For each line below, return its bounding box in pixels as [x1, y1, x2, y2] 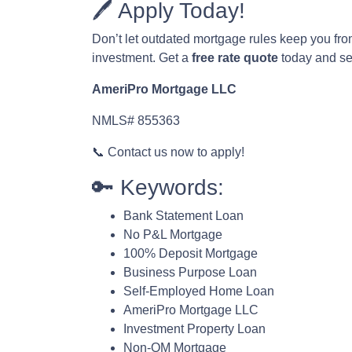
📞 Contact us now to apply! [92, 145, 244, 159]
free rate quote [192, 51, 278, 64]
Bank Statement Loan [123, 209, 244, 222]
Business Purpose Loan [123, 266, 257, 279]
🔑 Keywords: [92, 175, 224, 200]
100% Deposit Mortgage [123, 247, 258, 260]
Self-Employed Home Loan [123, 284, 274, 298]
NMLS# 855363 [92, 114, 180, 127]
